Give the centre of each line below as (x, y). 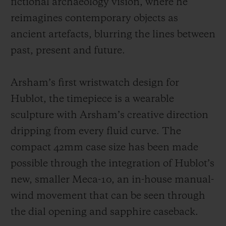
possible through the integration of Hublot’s (112, 164)
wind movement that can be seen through (108, 196)
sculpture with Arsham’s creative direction (109, 116)
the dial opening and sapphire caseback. (104, 213)
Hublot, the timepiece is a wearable (92, 100)
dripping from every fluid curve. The (96, 132)
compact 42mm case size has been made (104, 148)
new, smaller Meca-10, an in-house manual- (112, 180)
